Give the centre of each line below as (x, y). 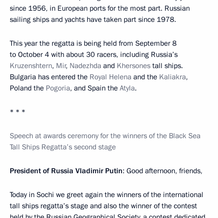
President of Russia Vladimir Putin (66, 171)
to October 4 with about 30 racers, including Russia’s (94, 54)
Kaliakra (173, 77)
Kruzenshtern (31, 66)
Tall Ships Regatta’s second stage (63, 147)
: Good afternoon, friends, (163, 171)
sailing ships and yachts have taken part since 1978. (93, 19)
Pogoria (58, 88)
